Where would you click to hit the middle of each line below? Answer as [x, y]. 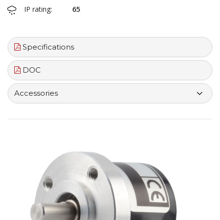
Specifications [47, 47]
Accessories [36, 93]
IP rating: [38, 9]
